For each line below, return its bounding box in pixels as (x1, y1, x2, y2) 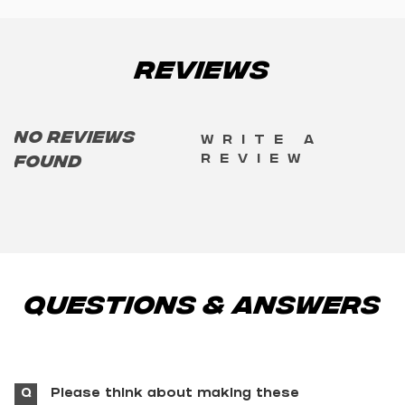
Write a (201, 130, 324, 146)
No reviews (14, 126, 136, 146)
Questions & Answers (24, 287, 381, 318)
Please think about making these (51, 388, 299, 402)
